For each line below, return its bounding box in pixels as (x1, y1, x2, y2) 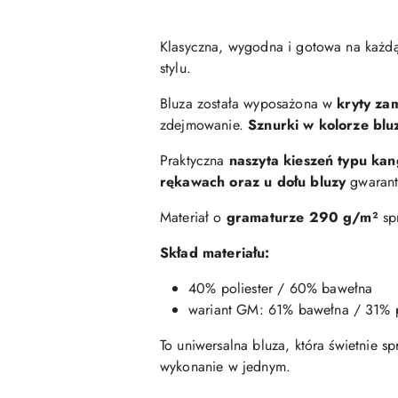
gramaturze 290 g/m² (226, 207, 378, 227)
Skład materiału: (160, 243, 270, 263)
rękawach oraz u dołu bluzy (160, 171, 346, 192)
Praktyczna (160, 150, 229, 171)
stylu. (160, 58, 191, 78)
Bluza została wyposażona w (160, 93, 338, 114)
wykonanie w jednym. (160, 356, 291, 377)
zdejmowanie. (160, 115, 249, 135)
